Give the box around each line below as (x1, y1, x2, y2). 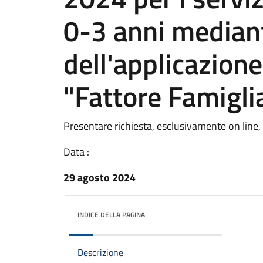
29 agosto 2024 (63, 170, 136, 186)
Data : (63, 144, 89, 160)
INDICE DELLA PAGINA (77, 209, 145, 220)
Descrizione (77, 245, 123, 259)
